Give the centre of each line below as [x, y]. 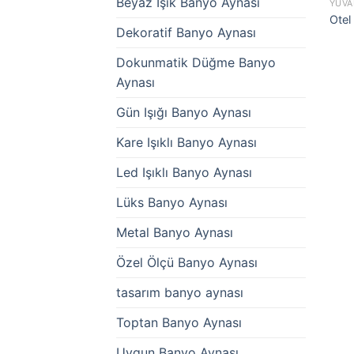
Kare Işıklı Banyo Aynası [186, 143]
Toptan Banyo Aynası [179, 323]
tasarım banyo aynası [180, 293]
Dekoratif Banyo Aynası [186, 33]
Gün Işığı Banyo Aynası [184, 113]
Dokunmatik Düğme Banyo [196, 63]
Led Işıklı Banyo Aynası [184, 173]
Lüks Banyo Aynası [172, 203]
